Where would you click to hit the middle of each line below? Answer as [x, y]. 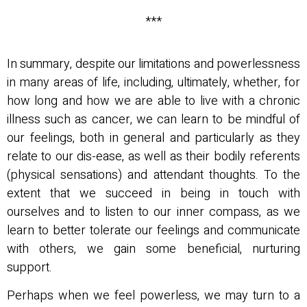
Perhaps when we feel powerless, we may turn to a [153, 295]
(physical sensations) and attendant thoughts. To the [153, 175]
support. [31, 267]
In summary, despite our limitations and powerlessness [153, 64]
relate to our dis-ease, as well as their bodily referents [153, 156]
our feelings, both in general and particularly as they [153, 138]
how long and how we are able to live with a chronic [153, 101]
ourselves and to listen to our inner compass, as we [153, 212]
